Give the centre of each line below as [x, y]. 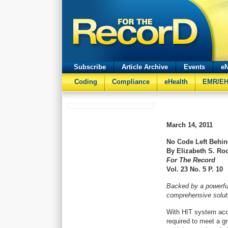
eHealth [176, 82]
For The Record [191, 160]
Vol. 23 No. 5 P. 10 [195, 169]
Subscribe [90, 67]
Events [194, 67]
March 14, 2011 [190, 125]
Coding [86, 82]
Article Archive [145, 67]
